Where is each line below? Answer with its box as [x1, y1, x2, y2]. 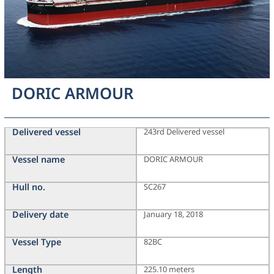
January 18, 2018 [144, 209, 203, 220]
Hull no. [12, 181, 45, 193]
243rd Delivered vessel [144, 126, 224, 138]
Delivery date [12, 209, 68, 221]
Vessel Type [12, 236, 61, 248]
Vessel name [12, 154, 65, 166]
